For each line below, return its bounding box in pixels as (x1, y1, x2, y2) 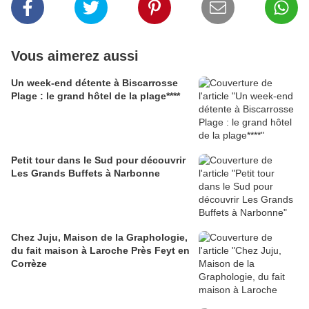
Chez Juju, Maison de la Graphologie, (11, 232, 188, 243)
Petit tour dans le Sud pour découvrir (11, 154, 186, 166)
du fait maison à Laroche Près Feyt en (11, 245, 190, 257)
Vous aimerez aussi (11, 48, 139, 64)
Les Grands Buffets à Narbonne (11, 168, 160, 179)
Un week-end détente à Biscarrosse (11, 77, 178, 89)
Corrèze (11, 258, 47, 270)
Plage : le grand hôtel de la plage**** (11, 90, 180, 102)
